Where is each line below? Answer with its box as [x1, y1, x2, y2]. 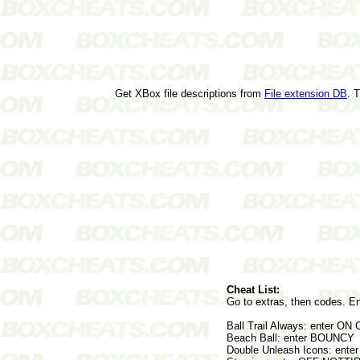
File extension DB [264, 87, 347, 100]
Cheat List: [227, 283, 280, 296]
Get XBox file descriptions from [115, 87, 264, 100]
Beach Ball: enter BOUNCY [227, 331, 354, 344]
